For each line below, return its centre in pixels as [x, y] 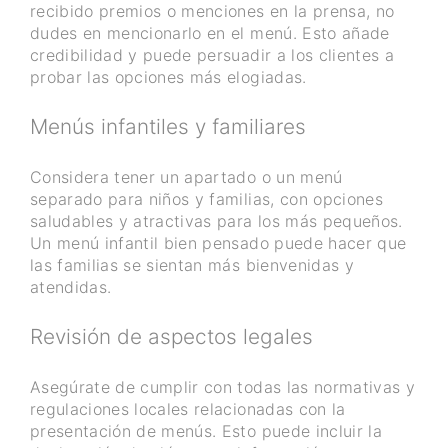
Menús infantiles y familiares [168, 127]
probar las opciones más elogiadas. [168, 77]
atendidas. [71, 286]
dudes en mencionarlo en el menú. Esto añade [210, 33]
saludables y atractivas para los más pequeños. [216, 220]
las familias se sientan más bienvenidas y [192, 264]
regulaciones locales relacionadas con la [188, 408]
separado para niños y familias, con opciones [206, 198]
